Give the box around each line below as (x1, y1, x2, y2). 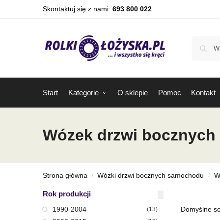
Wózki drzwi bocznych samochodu (97, 172, 204, 179)
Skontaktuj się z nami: (43, 5, 112, 13)
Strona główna (43, 172, 87, 179)
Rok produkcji (43, 190, 91, 198)
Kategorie (68, 88, 99, 97)
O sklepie (117, 88, 148, 97)
